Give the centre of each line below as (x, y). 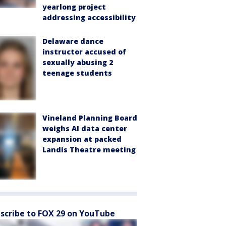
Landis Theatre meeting (89, 149)
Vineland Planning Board (90, 118)
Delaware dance (73, 41)
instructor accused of (84, 52)
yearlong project (74, 7)
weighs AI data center (85, 128)
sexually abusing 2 (78, 63)
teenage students (77, 73)
